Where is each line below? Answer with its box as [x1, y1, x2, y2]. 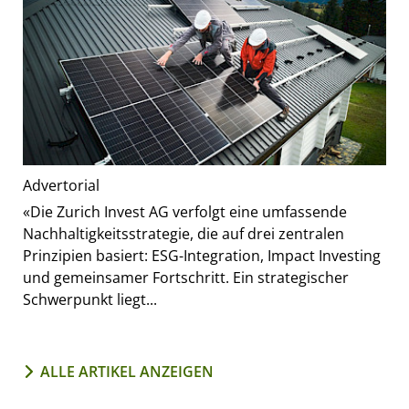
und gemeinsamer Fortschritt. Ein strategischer [23, 267, 349, 288]
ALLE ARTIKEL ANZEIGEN [40, 362, 214, 383]
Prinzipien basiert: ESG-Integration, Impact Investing [23, 246, 381, 267]
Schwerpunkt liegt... [23, 289, 157, 310]
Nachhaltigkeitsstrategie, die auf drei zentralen [23, 224, 344, 245]
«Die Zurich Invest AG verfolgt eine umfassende [23, 202, 347, 223]
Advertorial [23, 175, 100, 196]
